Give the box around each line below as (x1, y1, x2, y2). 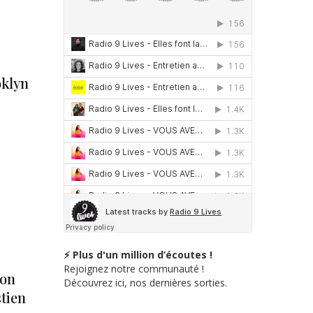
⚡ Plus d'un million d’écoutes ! (64, 247, 212, 261)
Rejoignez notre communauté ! (64, 261, 204, 275)
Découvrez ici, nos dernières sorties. (64, 275, 227, 289)
